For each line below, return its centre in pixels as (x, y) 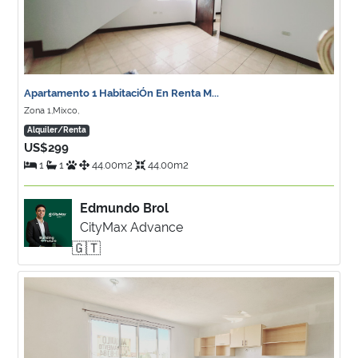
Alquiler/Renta (57, 130)
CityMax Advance (131, 227)
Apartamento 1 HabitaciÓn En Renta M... (121, 93)
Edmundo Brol (124, 208)
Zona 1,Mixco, (52, 111)
